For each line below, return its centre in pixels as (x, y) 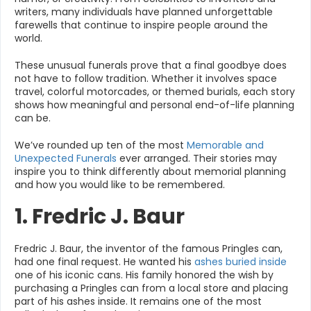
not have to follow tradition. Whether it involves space (146, 78)
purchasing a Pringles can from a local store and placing (151, 288)
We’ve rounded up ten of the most (101, 145)
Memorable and (225, 145)
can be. (33, 118)
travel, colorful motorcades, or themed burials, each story (155, 92)
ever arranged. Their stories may (197, 158)
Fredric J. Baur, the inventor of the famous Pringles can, (149, 249)
